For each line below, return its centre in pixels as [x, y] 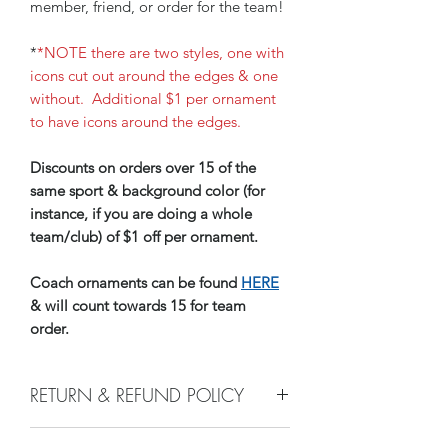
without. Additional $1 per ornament [153, 98]
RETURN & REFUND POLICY [137, 394]
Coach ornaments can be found [135, 282]
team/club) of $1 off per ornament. [146, 236]
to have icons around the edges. [135, 121]
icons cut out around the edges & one [154, 75]
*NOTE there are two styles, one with [160, 52]
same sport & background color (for [147, 190]
